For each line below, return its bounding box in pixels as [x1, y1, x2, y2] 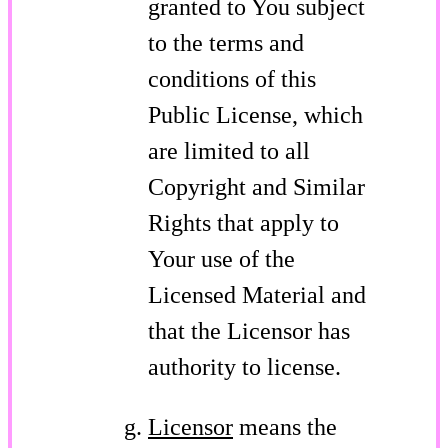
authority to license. [148, 353, 341, 380]
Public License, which [148, 101, 363, 128]
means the [233, 413, 337, 440]
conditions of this [148, 65, 316, 92]
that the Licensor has [148, 317, 350, 344]
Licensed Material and [148, 281, 366, 308]
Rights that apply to [148, 209, 339, 236]
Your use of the [148, 245, 295, 272]
